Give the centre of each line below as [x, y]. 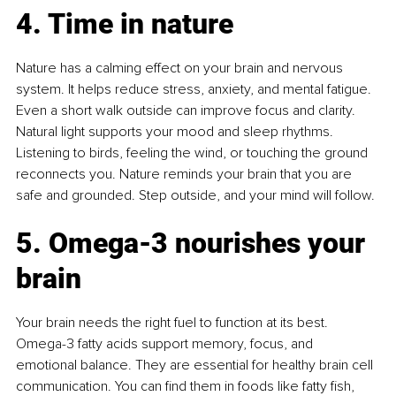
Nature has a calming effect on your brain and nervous [181, 69]
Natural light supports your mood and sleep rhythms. [176, 132]
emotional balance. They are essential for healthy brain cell [196, 366]
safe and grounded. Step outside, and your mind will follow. [195, 196]
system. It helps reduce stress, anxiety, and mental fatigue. [195, 90]
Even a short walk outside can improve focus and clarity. [187, 111]
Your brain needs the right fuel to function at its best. [174, 323]
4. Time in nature [125, 24]
